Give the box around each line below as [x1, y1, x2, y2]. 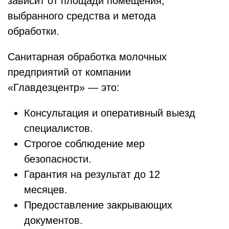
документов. [24, 215, 83, 226]
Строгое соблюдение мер [24, 138, 145, 150]
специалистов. [24, 123, 93, 134]
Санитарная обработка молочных [8, 51, 167, 63]
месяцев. [24, 184, 67, 196]
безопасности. [24, 153, 91, 165]
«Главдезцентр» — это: [8, 82, 120, 94]
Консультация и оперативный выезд [24, 107, 195, 119]
